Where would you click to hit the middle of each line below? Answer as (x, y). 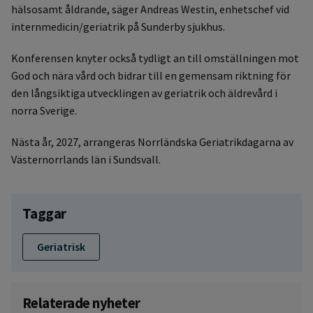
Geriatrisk (61, 247)
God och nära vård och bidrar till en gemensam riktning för (151, 76)
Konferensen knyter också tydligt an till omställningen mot (155, 58)
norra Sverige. (44, 111)
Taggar (44, 214)
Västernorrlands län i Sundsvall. (86, 160)
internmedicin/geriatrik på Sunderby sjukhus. (118, 27)
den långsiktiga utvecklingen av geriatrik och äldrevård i (144, 93)
